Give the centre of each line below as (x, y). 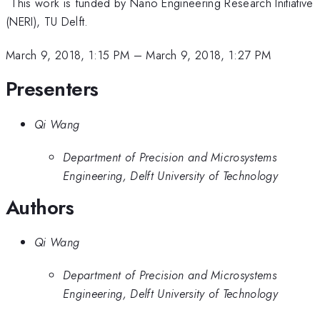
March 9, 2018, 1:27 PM (209, 55)
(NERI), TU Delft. (47, 22)
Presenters (52, 89)
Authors (40, 207)
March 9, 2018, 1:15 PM (68, 55)
